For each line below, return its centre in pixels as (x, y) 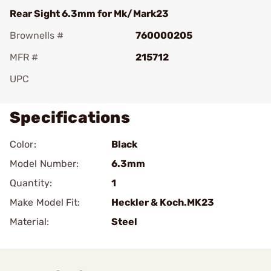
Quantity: (31, 183)
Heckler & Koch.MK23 (163, 202)
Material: (29, 222)
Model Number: (44, 164)
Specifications (70, 118)
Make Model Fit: (45, 202)
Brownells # (37, 35)
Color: (23, 144)
